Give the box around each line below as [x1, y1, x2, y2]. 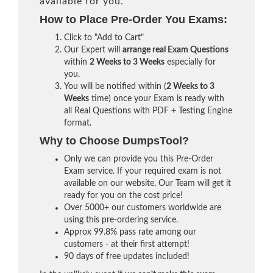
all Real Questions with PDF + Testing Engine [64, 107, 232, 115]
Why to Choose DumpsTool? [40, 135, 189, 147]
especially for [165, 58, 216, 66]
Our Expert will [64, 46, 122, 54]
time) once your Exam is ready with [89, 94, 224, 103]
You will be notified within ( [64, 82, 166, 91]
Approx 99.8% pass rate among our [64, 228, 196, 236]
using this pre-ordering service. [64, 216, 178, 224]
